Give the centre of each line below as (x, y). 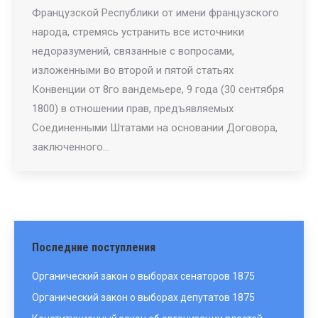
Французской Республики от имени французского (155, 13)
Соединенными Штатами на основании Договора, (155, 128)
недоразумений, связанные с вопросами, (133, 51)
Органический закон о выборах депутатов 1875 (143, 297)
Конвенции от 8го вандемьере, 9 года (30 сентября (158, 89)
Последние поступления (94, 247)
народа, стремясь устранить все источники (138, 32)
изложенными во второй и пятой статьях (133, 70)
